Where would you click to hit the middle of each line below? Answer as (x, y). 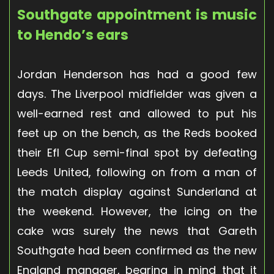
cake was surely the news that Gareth (137, 231)
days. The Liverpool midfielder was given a (137, 94)
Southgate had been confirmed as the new (137, 250)
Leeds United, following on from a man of (137, 172)
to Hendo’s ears (73, 35)
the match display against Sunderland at (137, 191)
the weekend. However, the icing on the (137, 211)
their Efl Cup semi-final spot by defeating (137, 152)
